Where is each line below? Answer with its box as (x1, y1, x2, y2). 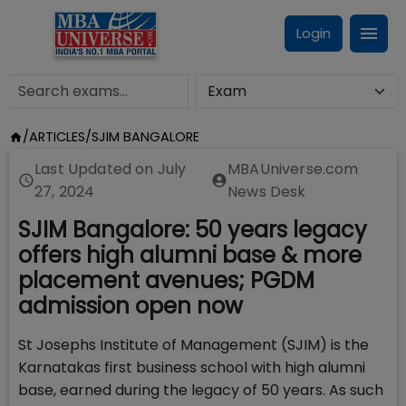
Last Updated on (34, 159, 158, 179)
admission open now (18, 291, 243, 321)
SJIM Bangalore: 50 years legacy (18, 215, 367, 245)
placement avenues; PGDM (18, 266, 314, 295)
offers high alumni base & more (18, 240, 362, 270)
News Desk (227, 181, 306, 202)
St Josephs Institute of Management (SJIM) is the (18, 334, 369, 355)
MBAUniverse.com (227, 159, 359, 179)
